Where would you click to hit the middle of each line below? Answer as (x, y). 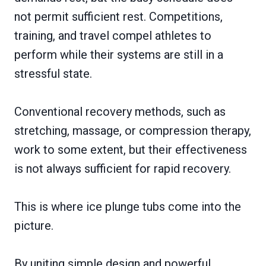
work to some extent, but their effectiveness (131, 149)
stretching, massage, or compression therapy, (133, 130)
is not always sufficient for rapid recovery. (123, 168)
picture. (34, 225)
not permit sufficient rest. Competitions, (118, 16)
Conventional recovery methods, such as (120, 111)
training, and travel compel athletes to (113, 35)
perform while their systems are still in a (119, 54)
